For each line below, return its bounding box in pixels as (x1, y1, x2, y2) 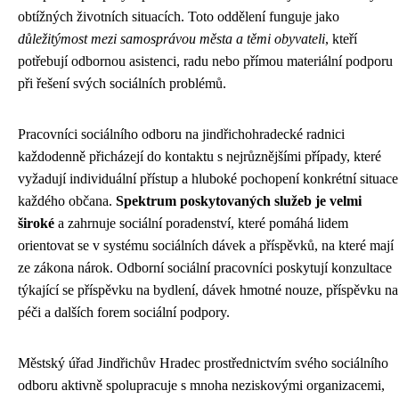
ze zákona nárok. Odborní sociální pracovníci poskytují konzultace (18, 260, 392, 276)
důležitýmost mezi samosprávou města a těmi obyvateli (18, 31, 325, 47)
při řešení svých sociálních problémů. (18, 76, 226, 92)
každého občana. (18, 193, 116, 209)
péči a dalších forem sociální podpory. (18, 305, 230, 321)
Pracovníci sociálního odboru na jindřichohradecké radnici (18, 126, 345, 142)
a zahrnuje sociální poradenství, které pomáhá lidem (54, 216, 348, 232)
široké (18, 216, 54, 232)
